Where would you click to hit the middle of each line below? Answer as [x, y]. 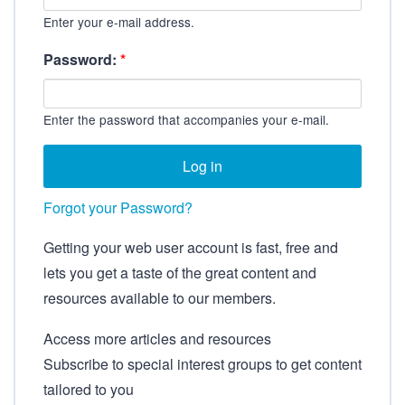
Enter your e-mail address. [119, 22]
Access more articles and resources [157, 339]
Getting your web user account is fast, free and [191, 247]
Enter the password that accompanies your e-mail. [186, 120]
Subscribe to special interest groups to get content [202, 364]
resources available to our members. [160, 297]
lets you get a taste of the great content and [180, 272]
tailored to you [89, 390]
